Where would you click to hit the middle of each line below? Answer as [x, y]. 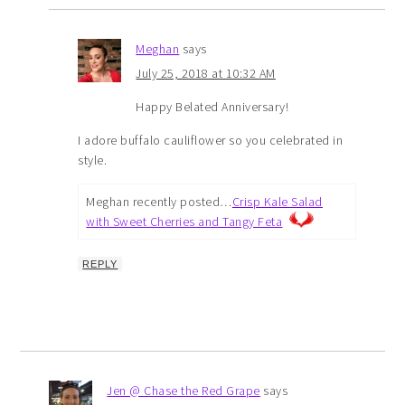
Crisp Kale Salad [277, 201]
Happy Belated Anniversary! [212, 106]
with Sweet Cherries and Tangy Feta [184, 221]
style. [93, 160]
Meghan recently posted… [159, 201]
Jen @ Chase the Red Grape [184, 390]
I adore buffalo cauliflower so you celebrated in [211, 140]
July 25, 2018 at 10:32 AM [206, 73]
